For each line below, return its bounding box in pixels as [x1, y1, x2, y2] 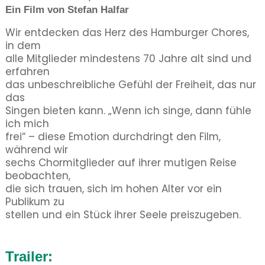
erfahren [5, 64, 50, 79]
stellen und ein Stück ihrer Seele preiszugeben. [5, 208, 241, 222]
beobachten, [5, 169, 70, 183]
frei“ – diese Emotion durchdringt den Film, [5, 130, 221, 144]
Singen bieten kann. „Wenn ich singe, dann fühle [5, 104, 251, 118]
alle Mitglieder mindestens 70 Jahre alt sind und [5, 51, 251, 66]
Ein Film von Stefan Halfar [5, 4, 129, 15]
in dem [5, 38, 41, 53]
